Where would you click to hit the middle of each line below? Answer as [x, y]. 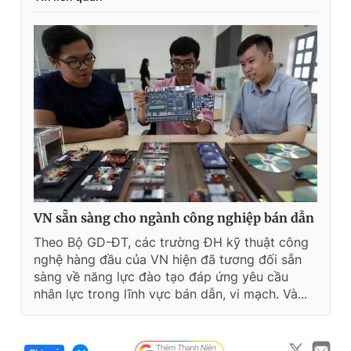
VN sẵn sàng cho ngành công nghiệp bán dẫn [174, 218]
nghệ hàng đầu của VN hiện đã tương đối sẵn [168, 260]
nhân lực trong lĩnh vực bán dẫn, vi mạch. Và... [170, 294]
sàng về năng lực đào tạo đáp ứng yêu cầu [161, 277]
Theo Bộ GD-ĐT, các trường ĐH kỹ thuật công [171, 242]
